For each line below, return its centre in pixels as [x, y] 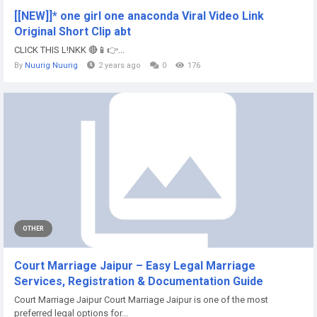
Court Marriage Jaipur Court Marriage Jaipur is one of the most [141, 300]
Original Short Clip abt [73, 31]
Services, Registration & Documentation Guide [139, 281]
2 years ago [120, 65]
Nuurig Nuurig [51, 65]
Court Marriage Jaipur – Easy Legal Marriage [135, 266]
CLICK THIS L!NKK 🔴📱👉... [69, 50]
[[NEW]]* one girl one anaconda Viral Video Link [139, 16]
